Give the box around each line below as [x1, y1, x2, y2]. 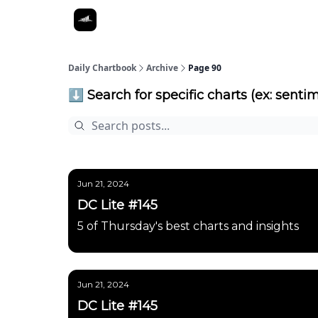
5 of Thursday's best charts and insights [77, 219, 299, 233]
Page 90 [188, 62, 221, 74]
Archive [146, 62, 178, 74]
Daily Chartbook [68, 62, 136, 74]
